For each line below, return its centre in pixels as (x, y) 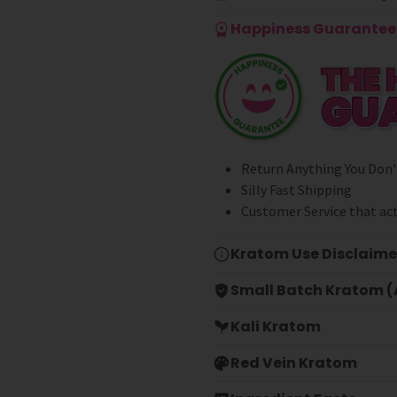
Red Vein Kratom (294, 363)
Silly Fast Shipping (296, 190)
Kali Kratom (276, 327)
